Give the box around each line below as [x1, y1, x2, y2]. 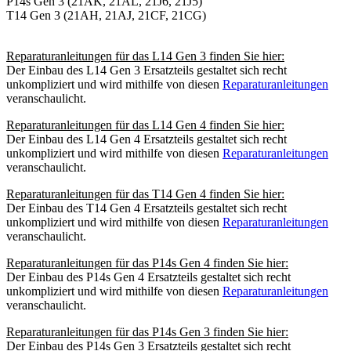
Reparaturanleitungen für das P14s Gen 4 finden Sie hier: [6, 255, 288, 270]
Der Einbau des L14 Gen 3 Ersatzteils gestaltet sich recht [6, 63, 287, 77]
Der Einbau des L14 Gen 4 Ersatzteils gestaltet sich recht [6, 132, 287, 146]
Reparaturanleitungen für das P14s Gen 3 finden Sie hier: [6, 324, 288, 338]
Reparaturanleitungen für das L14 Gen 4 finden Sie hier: [6, 118, 284, 132]
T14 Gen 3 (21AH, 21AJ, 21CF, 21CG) [6, 8, 206, 22]
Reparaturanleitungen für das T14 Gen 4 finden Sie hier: [6, 186, 284, 201]
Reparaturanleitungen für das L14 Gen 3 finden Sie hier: [6, 49, 284, 63]
